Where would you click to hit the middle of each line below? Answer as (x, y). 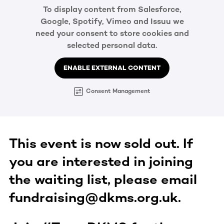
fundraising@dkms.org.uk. (95, 197)
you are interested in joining (101, 161)
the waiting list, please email (103, 179)
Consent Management (118, 91)
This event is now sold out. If (101, 143)
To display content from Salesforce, (112, 9)
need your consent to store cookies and (112, 33)
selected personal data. (112, 45)
